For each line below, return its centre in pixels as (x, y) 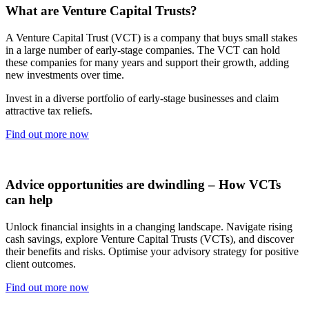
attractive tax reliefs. (49, 111)
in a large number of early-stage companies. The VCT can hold (143, 50)
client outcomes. (41, 263)
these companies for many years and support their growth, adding (147, 63)
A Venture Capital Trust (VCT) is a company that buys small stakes (151, 38)
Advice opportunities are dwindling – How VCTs (143, 184)
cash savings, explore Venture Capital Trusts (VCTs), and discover (150, 239)
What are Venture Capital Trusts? (101, 11)
